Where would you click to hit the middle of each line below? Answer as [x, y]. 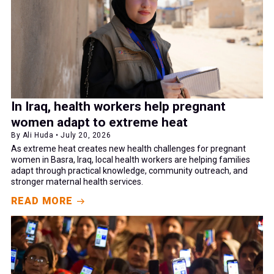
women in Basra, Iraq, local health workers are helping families [131, 160]
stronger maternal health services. [77, 182]
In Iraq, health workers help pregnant [118, 107]
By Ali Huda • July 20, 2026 [61, 135]
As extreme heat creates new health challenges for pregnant [128, 149]
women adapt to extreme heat [99, 123]
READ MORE [42, 201]
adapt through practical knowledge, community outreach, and [129, 171]
